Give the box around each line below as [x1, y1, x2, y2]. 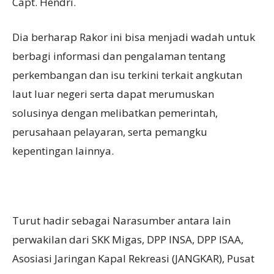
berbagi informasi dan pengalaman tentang [12, 49, 226, 64]
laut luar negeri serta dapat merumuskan [12, 87, 214, 102]
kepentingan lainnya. [12, 144, 114, 158]
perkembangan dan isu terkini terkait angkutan [12, 68, 242, 83]
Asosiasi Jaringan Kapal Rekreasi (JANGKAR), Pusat [12, 251, 254, 266]
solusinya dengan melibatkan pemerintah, [12, 106, 218, 120]
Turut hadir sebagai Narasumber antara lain [12, 213, 231, 228]
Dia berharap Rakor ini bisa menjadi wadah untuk [12, 30, 255, 45]
